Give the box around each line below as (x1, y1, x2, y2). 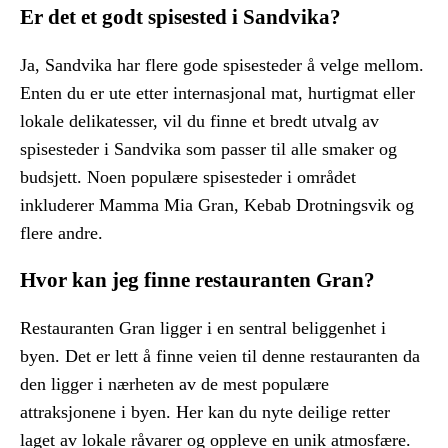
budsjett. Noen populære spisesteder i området (20, 166, 356, 187)
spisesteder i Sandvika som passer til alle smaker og (20, 138, 397, 159)
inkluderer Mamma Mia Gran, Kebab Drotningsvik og (20, 194, 414, 215)
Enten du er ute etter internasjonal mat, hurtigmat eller (20, 82, 415, 103)
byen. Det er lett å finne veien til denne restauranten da (20, 345, 420, 366)
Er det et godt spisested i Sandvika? (20, 4, 341, 29)
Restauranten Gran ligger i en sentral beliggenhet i (20, 317, 386, 338)
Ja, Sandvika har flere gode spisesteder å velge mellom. (20, 54, 424, 75)
